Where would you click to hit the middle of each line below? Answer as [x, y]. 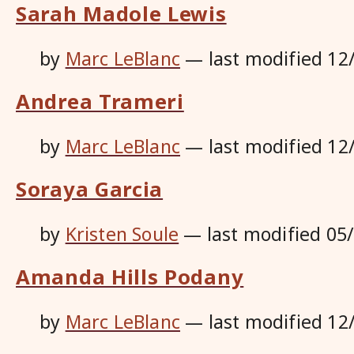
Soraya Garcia [90, 189]
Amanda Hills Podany [130, 277]
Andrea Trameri [100, 101]
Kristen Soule [122, 234]
